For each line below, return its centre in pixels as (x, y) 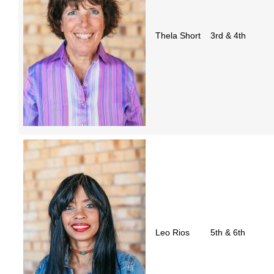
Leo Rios (172, 233)
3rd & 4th (228, 36)
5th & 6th (228, 233)
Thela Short (178, 36)
